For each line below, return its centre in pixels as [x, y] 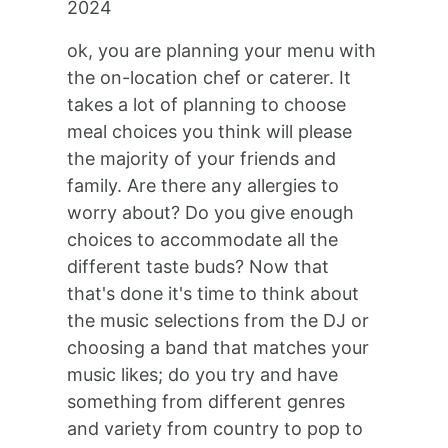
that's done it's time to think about [213, 293]
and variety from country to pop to [215, 428]
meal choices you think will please [210, 131]
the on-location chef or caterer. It [209, 77]
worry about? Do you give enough [211, 212]
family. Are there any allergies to [203, 185]
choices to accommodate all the [203, 239]
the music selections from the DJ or [218, 320]
